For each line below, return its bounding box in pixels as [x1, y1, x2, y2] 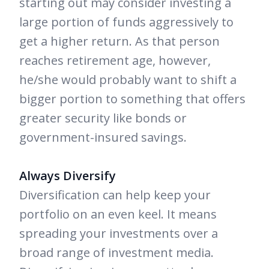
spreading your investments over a [19, 225, 218, 242]
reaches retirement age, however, [19, 52, 211, 69]
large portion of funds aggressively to [19, 14, 234, 31]
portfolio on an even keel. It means [19, 206, 217, 223]
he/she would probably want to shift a [19, 71, 237, 88]
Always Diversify [19, 168, 116, 184]
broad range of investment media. [19, 244, 214, 261]
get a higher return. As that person [19, 33, 220, 50]
